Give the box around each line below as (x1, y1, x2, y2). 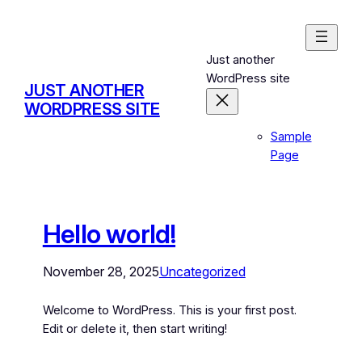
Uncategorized (158, 263, 246, 280)
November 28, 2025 (42, 263, 159, 280)
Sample (270, 128, 312, 144)
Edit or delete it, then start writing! (42, 322, 227, 337)
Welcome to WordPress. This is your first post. (42, 303, 297, 318)
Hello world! (42, 218, 176, 250)
